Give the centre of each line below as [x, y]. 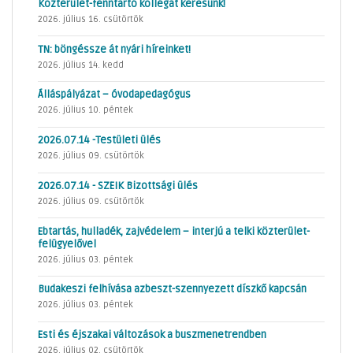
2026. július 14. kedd [81, 65]
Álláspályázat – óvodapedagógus [114, 95]
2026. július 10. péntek [85, 110]
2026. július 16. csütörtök [91, 19]
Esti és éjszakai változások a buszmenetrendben [152, 335]
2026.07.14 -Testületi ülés [99, 141]
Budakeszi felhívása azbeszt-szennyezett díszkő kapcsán [172, 290]
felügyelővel [67, 244]
